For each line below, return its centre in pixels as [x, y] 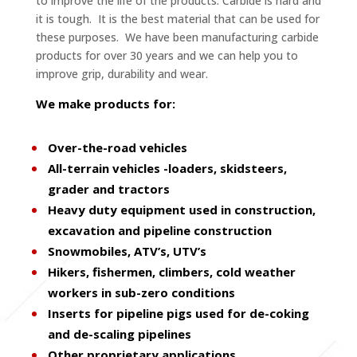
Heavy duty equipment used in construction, [181, 209]
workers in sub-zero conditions [141, 292]
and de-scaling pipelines [119, 333]
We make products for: [105, 103]
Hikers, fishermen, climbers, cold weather [171, 271]
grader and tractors [108, 188]
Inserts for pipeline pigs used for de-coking [178, 313]
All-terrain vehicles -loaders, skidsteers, [167, 168]
